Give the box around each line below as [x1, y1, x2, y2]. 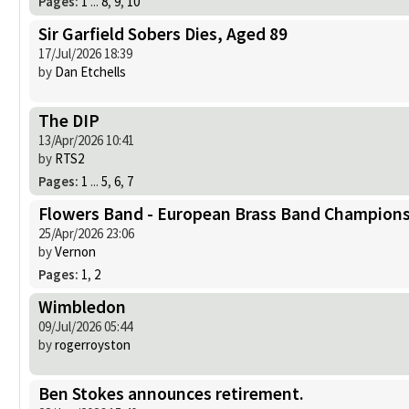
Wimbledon [38, 295, 126, 318]
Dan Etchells [55, 62, 126, 80]
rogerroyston [55, 335, 131, 353]
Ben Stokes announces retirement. [38, 382, 304, 404]
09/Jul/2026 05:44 [38, 317, 132, 335]
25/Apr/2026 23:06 [38, 224, 134, 242]
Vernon [55, 242, 96, 260]
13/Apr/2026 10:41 [38, 131, 134, 149]
